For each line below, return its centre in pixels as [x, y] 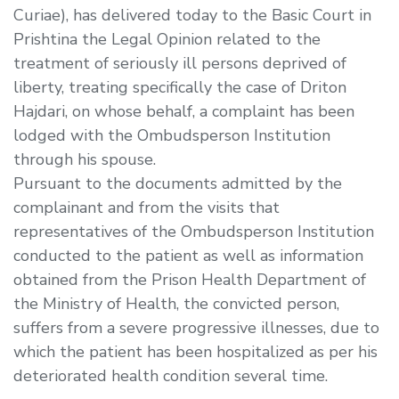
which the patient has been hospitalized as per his [195, 351]
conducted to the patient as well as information [188, 255]
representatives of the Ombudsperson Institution [194, 231]
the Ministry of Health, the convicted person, [176, 303]
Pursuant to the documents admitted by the [178, 183]
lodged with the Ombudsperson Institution [172, 135]
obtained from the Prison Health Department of [190, 279]
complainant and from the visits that [147, 207]
